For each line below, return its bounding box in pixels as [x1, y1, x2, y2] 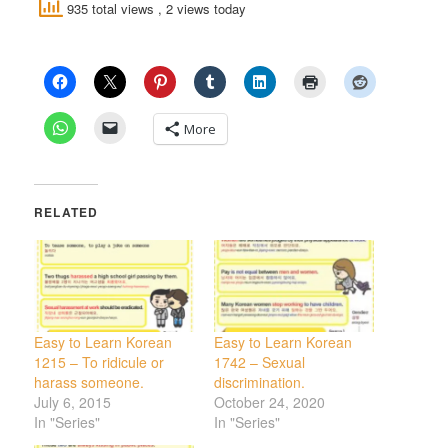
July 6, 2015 [34, 391, 112, 412]
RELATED [34, 203, 99, 222]
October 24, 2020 [214, 391, 325, 412]
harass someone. [34, 371, 145, 392]
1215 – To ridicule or [34, 351, 165, 372]
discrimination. [214, 371, 305, 392]
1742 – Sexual [214, 351, 305, 372]
